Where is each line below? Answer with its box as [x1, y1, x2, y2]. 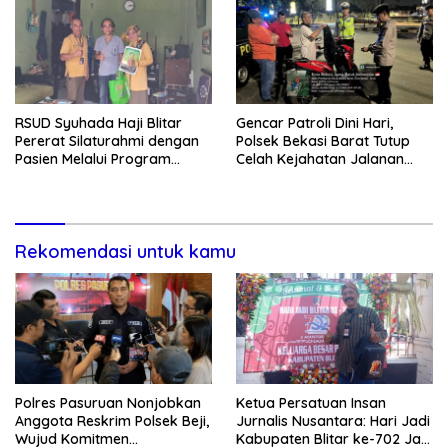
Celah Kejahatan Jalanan [236, 149, 404, 168]
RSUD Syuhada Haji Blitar [15, 113, 182, 132]
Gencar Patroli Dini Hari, [236, 113, 393, 132]
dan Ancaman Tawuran [236, 167, 392, 186]
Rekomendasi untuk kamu [15, 239, 236, 263]
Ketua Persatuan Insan [236, 393, 386, 412]
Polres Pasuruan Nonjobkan [15, 393, 201, 412]
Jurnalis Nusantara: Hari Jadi [236, 411, 430, 430]
